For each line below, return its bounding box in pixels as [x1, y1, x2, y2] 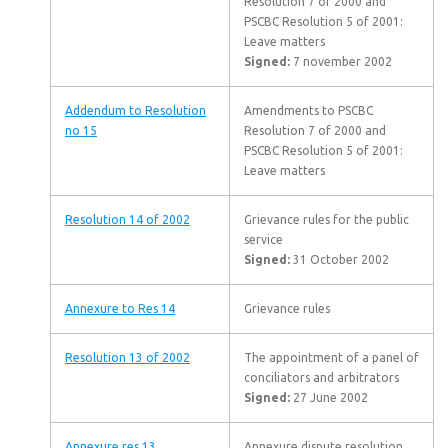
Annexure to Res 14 [65, 302, 175, 315]
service [244, 233, 283, 246]
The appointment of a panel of [244, 351, 419, 364]
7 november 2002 [290, 55, 392, 68]
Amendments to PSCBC [244, 104, 373, 117]
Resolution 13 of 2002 [65, 351, 190, 364]
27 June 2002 [290, 391, 368, 404]
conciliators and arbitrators [244, 371, 399, 384]
